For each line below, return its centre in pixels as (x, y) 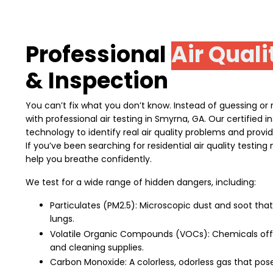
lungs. (62, 218)
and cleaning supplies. (97, 247)
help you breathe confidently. (89, 159)
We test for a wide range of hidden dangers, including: (141, 182)
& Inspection (97, 80)
